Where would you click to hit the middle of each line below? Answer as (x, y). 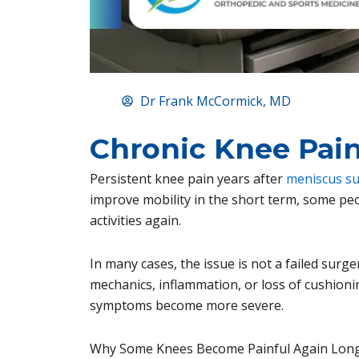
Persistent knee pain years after (188, 179)
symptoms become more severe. (187, 305)
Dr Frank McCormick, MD (215, 101)
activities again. (135, 220)
